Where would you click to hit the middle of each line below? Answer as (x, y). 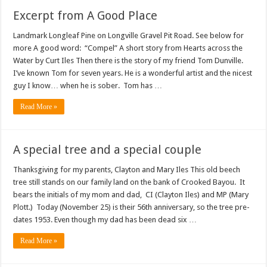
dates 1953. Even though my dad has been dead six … (105, 220)
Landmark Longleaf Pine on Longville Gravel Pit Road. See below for (129, 35)
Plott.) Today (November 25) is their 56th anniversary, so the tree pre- (132, 207)
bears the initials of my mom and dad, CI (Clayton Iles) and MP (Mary (131, 195)
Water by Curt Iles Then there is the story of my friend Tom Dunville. (129, 60)
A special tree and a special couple (108, 150)
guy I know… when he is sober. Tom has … (88, 86)
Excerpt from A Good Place (86, 15)
